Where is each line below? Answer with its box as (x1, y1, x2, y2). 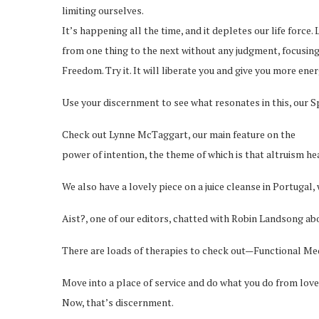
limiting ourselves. (62, 4, 144, 18)
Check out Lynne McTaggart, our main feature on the (62, 127, 296, 142)
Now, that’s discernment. (62, 296, 174, 310)
